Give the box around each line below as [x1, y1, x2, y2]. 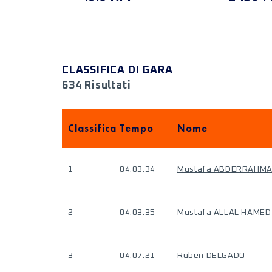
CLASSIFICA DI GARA [62, 65, 173, 76]
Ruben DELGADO [177, 251, 245, 260]
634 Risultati [62, 80, 131, 91]
